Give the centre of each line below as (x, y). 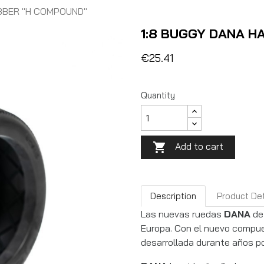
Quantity (158, 95)
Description (173, 196)
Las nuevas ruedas (182, 214)
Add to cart (199, 146)
